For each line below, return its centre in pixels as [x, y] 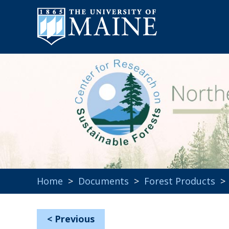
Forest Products [180, 181]
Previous [75, 219]
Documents [104, 181]
